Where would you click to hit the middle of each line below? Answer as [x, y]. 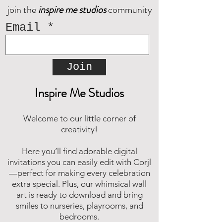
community [129, 10]
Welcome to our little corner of [79, 119]
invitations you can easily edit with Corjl [79, 162]
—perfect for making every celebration [79, 173]
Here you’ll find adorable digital [79, 151]
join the [23, 10]
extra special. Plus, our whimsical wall [79, 184]
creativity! [79, 130]
